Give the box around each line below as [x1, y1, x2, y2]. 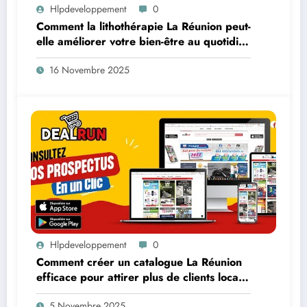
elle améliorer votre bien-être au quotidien [36, 33, 251, 49]
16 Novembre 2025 [49, 62, 130, 77]
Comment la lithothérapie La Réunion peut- [36, 18, 251, 34]
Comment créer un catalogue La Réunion [36, 254, 242, 270]
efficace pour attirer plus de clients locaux [36, 269, 251, 285]
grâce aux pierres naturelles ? [36, 48, 191, 64]
